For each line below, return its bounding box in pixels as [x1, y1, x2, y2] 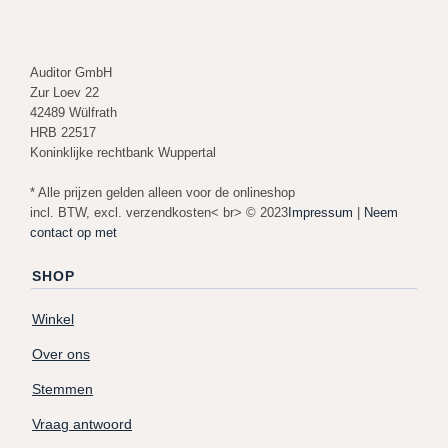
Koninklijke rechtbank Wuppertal [30, 144, 216, 160]
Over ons [32, 346, 90, 362]
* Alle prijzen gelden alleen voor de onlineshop [30, 184, 295, 200]
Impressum [288, 204, 353, 220]
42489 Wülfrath [30, 104, 117, 120]
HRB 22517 [30, 124, 96, 140]
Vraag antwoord [32, 416, 132, 432]
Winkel [32, 311, 74, 327]
